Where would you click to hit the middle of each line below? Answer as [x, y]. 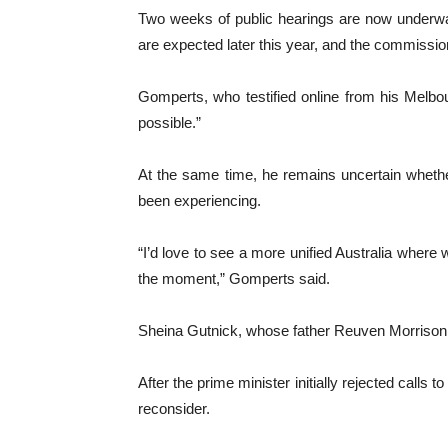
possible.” [169, 122]
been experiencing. [199, 200]
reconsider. [174, 408]
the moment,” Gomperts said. [234, 278]
